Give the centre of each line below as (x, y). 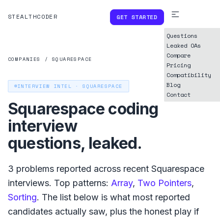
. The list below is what (85, 197)
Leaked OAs (183, 45)
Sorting (22, 197)
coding (132, 109)
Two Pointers (165, 183)
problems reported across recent (81, 168)
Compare (178, 55)
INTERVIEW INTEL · (50, 86)
